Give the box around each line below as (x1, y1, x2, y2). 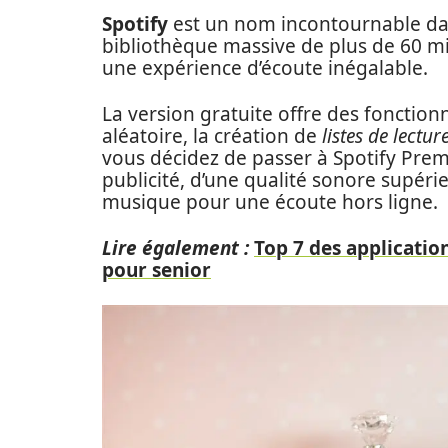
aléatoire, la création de (102, 123, 322, 149)
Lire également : (102, 235, 249, 261)
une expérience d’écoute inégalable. (102, 55, 428, 81)
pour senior (102, 257, 211, 283)
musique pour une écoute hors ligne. (102, 189, 438, 215)
